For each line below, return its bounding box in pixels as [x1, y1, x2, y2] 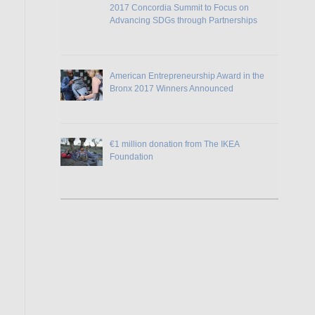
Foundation [110, 152, 153, 162]
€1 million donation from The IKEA [110, 139, 239, 150]
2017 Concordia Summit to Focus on [110, 3, 249, 13]
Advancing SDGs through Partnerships [110, 15, 257, 26]
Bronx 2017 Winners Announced [110, 84, 233, 94]
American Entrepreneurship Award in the [110, 71, 264, 82]
